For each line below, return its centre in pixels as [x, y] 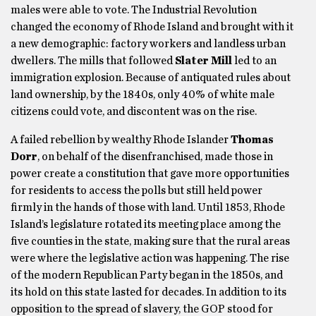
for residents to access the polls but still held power [136, 190]
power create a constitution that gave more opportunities [150, 174]
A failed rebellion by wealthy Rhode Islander [120, 140]
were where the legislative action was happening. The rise [150, 258]
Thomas [251, 140]
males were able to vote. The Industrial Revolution [134, 10]
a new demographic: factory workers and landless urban [148, 44]
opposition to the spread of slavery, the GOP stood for [142, 309]
